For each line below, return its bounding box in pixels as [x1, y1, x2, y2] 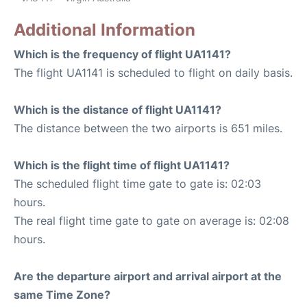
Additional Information [14, 20, 195, 40]
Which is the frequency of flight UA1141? [14, 47, 231, 62]
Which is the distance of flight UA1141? [14, 103, 221, 117]
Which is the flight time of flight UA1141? [14, 158, 230, 173]
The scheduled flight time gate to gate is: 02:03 [14, 177, 261, 191]
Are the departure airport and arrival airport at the [14, 269, 282, 284]
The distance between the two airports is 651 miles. [14, 121, 282, 136]
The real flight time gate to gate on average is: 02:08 [14, 214, 289, 228]
